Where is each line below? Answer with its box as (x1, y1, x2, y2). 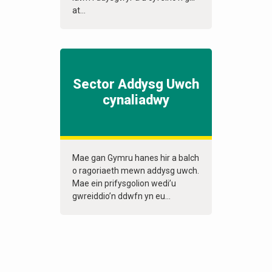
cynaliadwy (103, 92, 169, 108)
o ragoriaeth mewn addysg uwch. (72, 166, 199, 176)
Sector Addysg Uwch (73, 76, 199, 92)
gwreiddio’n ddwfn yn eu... (72, 191, 171, 202)
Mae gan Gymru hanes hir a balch (72, 153, 199, 163)
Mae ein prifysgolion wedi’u (72, 178, 176, 189)
